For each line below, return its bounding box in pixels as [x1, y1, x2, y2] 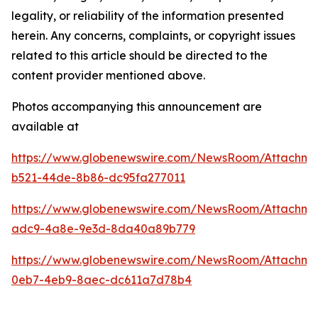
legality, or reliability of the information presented [11, 9, 284, 23]
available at [11, 119, 79, 134]
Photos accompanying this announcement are [11, 99, 262, 114]
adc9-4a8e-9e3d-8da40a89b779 [11, 221, 195, 236]
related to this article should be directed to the [11, 48, 268, 63]
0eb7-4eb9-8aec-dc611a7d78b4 [11, 273, 192, 287]
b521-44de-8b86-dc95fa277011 [11, 170, 185, 185]
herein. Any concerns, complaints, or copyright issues [11, 28, 295, 43]
